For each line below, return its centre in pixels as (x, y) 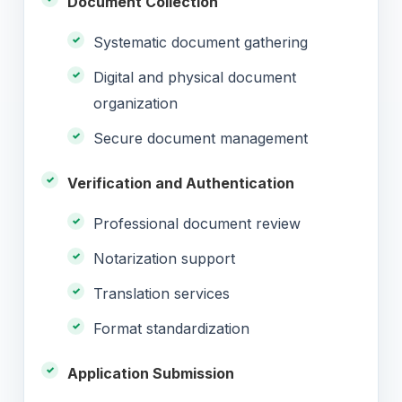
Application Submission (151, 373)
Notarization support (164, 258)
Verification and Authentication (181, 183)
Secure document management (201, 138)
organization (135, 103)
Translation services (162, 293)
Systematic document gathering (201, 42)
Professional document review (197, 223)
